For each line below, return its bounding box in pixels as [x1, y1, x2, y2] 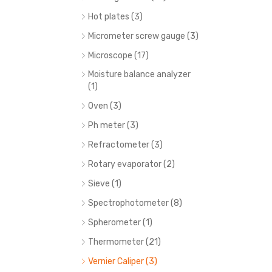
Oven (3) [88, 101, 121, 111]
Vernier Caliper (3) [88, 256, 157, 267]
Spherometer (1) [88, 217, 152, 228]
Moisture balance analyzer [88, 69, 191, 80]
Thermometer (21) [88, 237, 161, 247]
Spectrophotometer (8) [88, 198, 182, 208]
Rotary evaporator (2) [88, 159, 175, 169]
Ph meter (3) [88, 120, 138, 131]
